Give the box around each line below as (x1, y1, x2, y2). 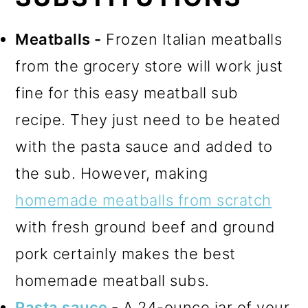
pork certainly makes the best (15, 244, 236, 263)
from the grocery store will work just (15, 56, 283, 75)
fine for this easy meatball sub (15, 83, 239, 102)
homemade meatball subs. (15, 271, 210, 289)
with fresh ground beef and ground (15, 217, 276, 236)
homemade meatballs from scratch (15, 190, 272, 209)
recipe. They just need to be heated (15, 110, 281, 129)
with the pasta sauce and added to (15, 137, 273, 155)
